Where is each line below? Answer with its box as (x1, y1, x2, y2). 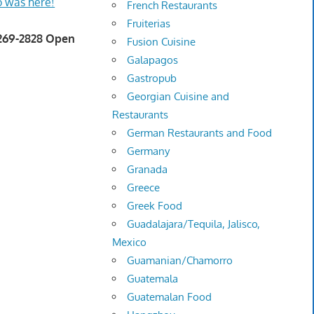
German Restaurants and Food (127, 126, 273, 140)
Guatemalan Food (127, 290, 212, 304)
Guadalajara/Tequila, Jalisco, (127, 217, 261, 231)
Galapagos (127, 53, 179, 67)
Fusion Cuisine (127, 35, 196, 49)
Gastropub (127, 71, 177, 86)
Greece (127, 181, 161, 195)
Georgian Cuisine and (127, 90, 230, 104)
